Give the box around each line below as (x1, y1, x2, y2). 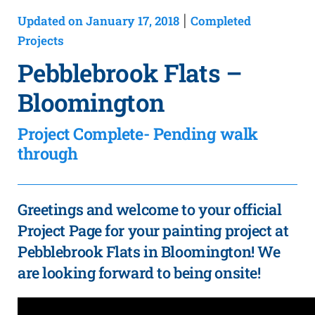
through (18, 143, 78, 164)
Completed (191, 13, 251, 29)
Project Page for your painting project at (18, 220, 289, 240)
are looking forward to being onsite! (18, 262, 261, 283)
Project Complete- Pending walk (18, 123, 258, 144)
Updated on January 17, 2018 (18, 13, 179, 29)
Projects (18, 32, 64, 49)
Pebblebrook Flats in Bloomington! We (18, 241, 281, 262)
